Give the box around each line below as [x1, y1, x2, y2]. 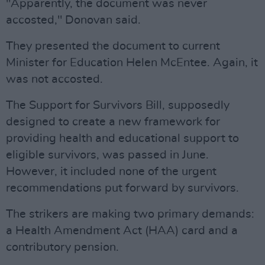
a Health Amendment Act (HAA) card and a [6, 225, 238, 237]
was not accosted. [6, 73, 103, 85]
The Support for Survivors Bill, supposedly [6, 99, 230, 111]
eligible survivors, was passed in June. [6, 149, 209, 161]
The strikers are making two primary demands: [6, 208, 254, 220]
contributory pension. [6, 241, 119, 253]
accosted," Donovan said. [6, 14, 141, 26]
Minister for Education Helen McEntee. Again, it [6, 57, 258, 69]
